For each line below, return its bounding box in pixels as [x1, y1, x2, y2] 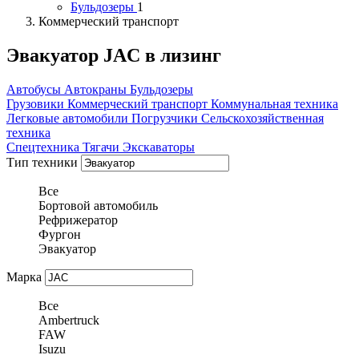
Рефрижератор [38, 213, 118, 228]
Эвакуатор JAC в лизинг [6, 45, 221, 67]
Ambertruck [38, 313, 99, 328]
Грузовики [6, 97, 67, 111]
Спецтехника [6, 140, 83, 155]
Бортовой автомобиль [38, 199, 158, 213]
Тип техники [6, 155, 78, 170]
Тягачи [83, 140, 123, 155]
